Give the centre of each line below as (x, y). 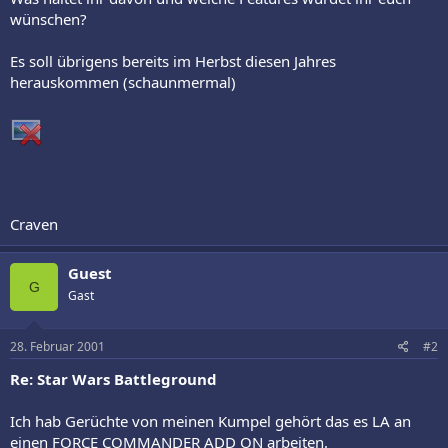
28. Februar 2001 (57, 346)
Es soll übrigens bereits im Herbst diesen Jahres (173, 60)
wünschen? (48, 18)
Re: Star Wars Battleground (113, 379)
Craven (34, 223)
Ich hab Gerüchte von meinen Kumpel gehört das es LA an (210, 421)
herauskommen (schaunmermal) (123, 81)
